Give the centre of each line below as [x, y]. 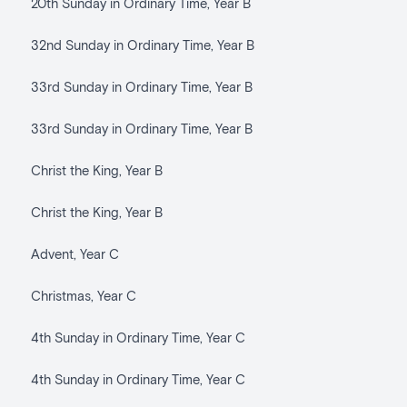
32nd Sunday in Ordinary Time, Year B [142, 45]
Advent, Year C [74, 253]
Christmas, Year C [83, 295]
